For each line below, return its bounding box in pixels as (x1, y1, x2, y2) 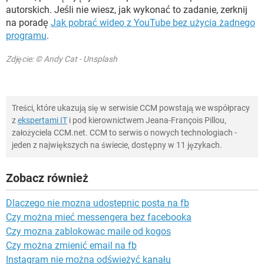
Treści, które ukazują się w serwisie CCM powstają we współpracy (12, 103, 250, 113)
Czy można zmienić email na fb (6, 240, 137, 252)
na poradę (6, 17, 51, 29)
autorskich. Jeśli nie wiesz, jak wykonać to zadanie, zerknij (6, 4, 247, 16)
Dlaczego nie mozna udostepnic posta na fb (6, 197, 189, 209)
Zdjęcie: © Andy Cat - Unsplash (6, 54, 117, 64)
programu (6, 30, 47, 42)
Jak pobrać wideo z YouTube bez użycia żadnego (51, 17, 255, 29)
